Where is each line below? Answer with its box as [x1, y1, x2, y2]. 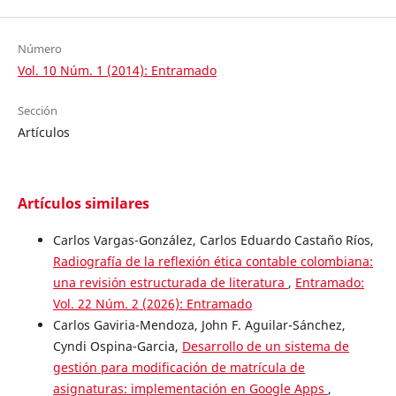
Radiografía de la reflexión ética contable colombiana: [52, 253, 373, 270]
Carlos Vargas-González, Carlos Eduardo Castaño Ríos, [52, 232, 374, 249]
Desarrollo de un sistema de [181, 338, 349, 355]
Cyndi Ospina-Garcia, [52, 338, 182, 355]
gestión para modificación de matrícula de [52, 359, 305, 377]
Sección [17, 103, 57, 119]
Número [17, 41, 62, 57]
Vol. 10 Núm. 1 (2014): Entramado [17, 62, 217, 80]
